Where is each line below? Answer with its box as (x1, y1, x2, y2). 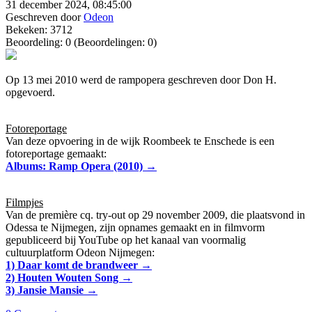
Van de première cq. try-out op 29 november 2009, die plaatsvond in (6, 209, 305, 221)
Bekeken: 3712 (6, 24, 72, 36)
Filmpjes (6, 196, 43, 209)
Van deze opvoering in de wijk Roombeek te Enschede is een (6, 135, 274, 148)
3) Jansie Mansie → (6, 284, 97, 297)
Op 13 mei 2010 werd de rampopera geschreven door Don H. (6, 74, 276, 86)
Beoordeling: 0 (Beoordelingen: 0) (6, 36, 157, 49)
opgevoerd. (6, 86, 55, 99)
